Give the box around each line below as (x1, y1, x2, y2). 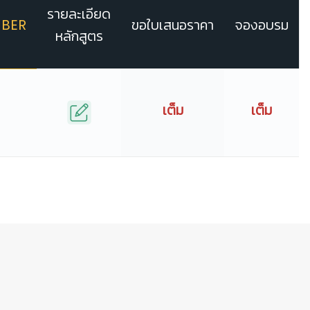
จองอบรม (235, 15, 289, 35)
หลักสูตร (55, 26, 103, 46)
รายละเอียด (47, 4, 111, 24)
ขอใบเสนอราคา (131, 15, 214, 35)
